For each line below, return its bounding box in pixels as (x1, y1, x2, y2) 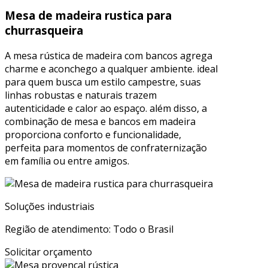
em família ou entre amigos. (5, 154, 129, 168)
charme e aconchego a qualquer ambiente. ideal (5, 62, 218, 76)
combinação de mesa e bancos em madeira (5, 115, 196, 129)
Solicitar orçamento (5, 245, 92, 259)
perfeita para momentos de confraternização (5, 141, 207, 155)
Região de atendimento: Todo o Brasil (5, 223, 173, 236)
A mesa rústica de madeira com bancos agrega (5, 49, 212, 63)
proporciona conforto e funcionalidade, (5, 128, 181, 142)
